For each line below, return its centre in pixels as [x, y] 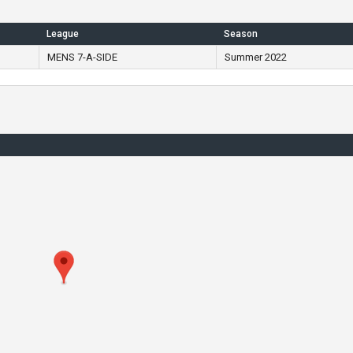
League [62, 34]
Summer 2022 [255, 57]
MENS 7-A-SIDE [82, 57]
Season [240, 34]
